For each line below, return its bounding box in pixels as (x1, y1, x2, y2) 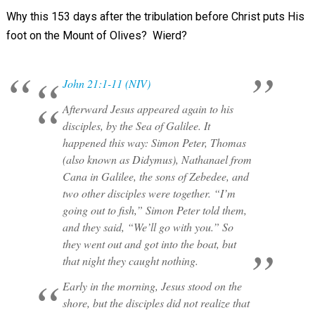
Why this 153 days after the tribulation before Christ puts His (6, 10, 304, 23)
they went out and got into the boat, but (62, 236, 236, 251)
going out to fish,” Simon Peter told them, (62, 202, 247, 217)
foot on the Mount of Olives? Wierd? (6, 29, 187, 42)
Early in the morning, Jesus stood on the (62, 278, 242, 293)
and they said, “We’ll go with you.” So (62, 219, 233, 234)
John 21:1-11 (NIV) (62, 76, 150, 91)
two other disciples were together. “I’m (62, 186, 236, 200)
